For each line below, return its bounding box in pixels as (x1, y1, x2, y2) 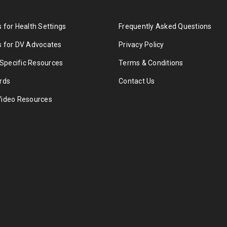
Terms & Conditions (119, 59, 183, 67)
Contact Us (119, 77, 155, 86)
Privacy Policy (119, 41, 164, 49)
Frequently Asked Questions (119, 22, 212, 31)
